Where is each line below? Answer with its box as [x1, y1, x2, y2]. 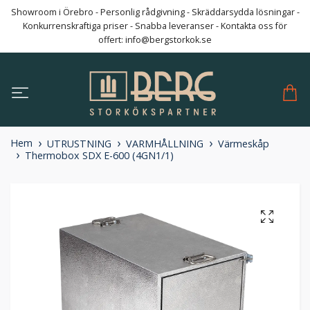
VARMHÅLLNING [126, 137, 203, 151]
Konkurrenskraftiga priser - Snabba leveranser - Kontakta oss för [23, 20, 287, 32]
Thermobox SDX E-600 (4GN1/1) [25, 149, 174, 163]
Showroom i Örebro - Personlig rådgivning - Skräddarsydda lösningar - [10, 6, 300, 18]
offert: [98, 34, 125, 46]
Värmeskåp [218, 137, 269, 151]
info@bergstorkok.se [125, 34, 212, 46]
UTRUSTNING [47, 137, 111, 151]
